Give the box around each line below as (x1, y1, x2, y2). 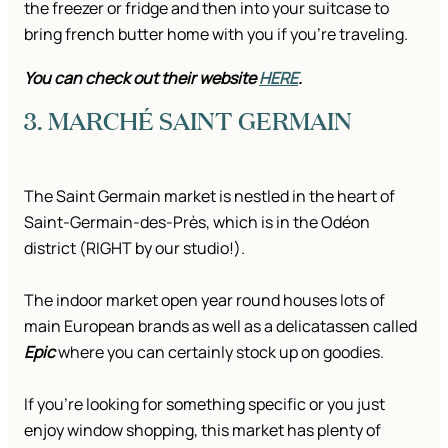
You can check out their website (24, 67, 259, 90)
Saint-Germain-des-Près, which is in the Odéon (24, 211, 370, 234)
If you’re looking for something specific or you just (24, 393, 385, 416)
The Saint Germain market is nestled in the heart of (24, 185, 395, 208)
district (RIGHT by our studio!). (24, 237, 245, 260)
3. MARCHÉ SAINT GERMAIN (24, 104, 352, 138)
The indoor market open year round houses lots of (24, 289, 385, 312)
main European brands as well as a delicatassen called (24, 315, 417, 338)
